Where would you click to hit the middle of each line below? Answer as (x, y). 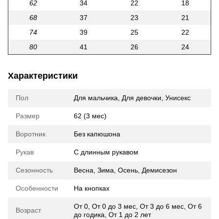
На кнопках (92, 188)
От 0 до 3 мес (114, 206)
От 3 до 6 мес (162, 206)
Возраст (28, 210)
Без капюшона (97, 134)
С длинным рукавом (106, 152)
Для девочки (142, 98)
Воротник (31, 134)
